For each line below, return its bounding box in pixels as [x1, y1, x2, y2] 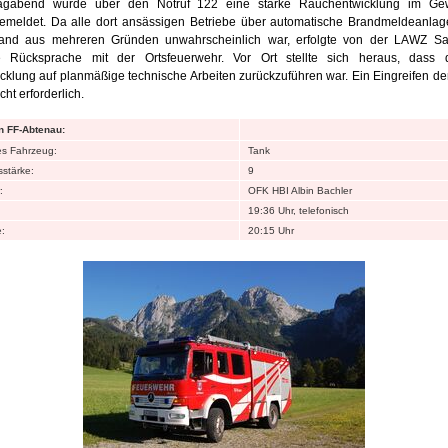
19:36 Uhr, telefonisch [248, 204, 349, 216]
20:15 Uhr [248, 224, 294, 236]
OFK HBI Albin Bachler [248, 184, 352, 196]
